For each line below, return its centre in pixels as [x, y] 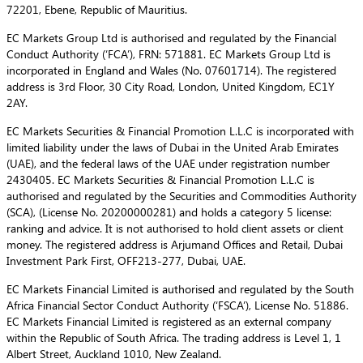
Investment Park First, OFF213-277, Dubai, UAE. [126, 261]
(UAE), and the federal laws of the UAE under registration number [168, 164]
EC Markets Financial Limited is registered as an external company [169, 322]
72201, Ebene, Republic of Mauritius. [97, 10]
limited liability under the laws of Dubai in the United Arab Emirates [173, 147]
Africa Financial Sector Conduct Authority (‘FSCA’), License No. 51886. [177, 305]
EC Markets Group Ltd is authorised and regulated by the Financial [171, 38]
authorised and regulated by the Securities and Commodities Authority [181, 196]
